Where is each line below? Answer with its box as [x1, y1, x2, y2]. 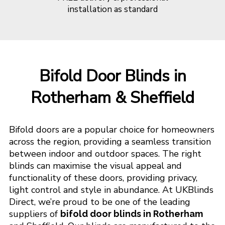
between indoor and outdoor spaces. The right [9, 148, 201, 160]
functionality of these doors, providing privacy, [9, 172, 197, 184]
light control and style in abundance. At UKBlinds [9, 184, 213, 196]
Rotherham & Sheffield [31, 87, 194, 108]
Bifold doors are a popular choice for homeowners [9, 124, 214, 136]
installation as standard [67, 4, 158, 15]
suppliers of [9, 208, 60, 220]
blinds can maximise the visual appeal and [9, 160, 182, 172]
